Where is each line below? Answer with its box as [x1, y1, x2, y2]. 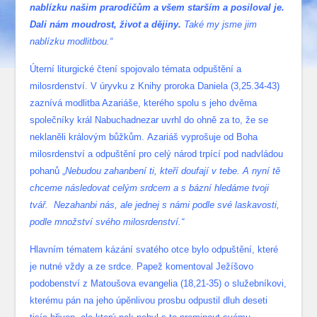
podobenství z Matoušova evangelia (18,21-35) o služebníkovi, [30, 278, 287, 289]
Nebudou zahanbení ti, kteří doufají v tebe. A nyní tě [65, 166, 281, 177]
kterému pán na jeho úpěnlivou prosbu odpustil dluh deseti [30, 295, 268, 306]
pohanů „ [30, 166, 66, 177]
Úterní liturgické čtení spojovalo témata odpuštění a [30, 64, 242, 75]
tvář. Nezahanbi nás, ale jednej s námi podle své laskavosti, [30, 200, 280, 211]
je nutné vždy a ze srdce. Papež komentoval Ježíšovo [30, 261, 254, 272]
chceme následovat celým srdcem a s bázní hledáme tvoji [30, 183, 270, 194]
